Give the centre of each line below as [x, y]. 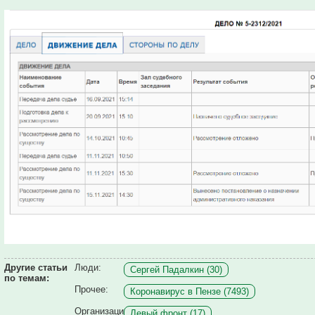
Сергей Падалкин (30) [176, 269]
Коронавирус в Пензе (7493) [189, 291]
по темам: [27, 278]
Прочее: [91, 289]
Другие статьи [36, 267]
